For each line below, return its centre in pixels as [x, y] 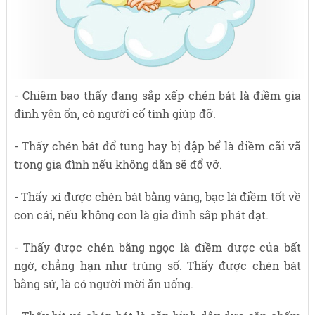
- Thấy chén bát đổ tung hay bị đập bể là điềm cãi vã [157, 146]
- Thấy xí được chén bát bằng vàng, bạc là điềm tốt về [157, 197]
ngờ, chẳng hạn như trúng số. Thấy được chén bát [157, 266]
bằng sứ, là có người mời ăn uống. [103, 284]
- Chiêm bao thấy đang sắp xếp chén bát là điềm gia [157, 96]
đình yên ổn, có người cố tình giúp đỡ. [115, 114]
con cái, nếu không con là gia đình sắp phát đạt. [141, 215]
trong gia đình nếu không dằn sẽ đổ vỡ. [118, 165]
